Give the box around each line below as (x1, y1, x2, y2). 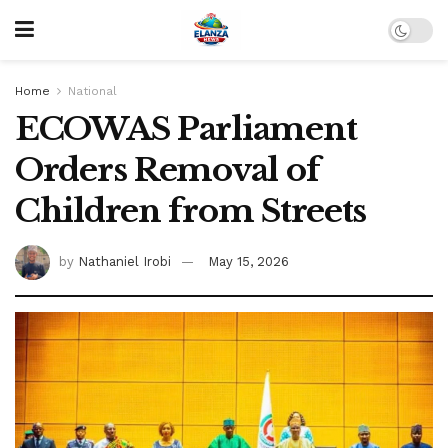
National (68, 84, 117, 98)
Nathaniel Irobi (78, 253, 171, 269)
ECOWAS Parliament (15, 109, 357, 149)
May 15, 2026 (208, 253, 289, 269)
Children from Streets (15, 191, 367, 231)
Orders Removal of (15, 150, 320, 190)
